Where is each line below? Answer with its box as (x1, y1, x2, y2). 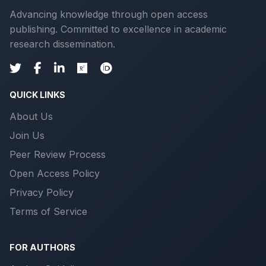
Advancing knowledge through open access (9, 8, 208, 20)
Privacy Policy (9, 186, 74, 198)
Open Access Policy (9, 167, 100, 179)
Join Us (9, 129, 45, 141)
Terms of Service (9, 205, 87, 217)
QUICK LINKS (9, 89, 65, 100)
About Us (9, 110, 53, 122)
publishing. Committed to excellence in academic (9, 23, 227, 35)
